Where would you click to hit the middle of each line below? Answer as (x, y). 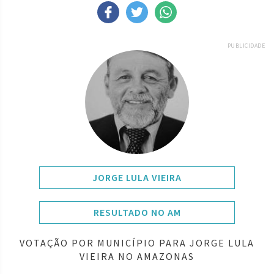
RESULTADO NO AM (137, 212)
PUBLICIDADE (246, 45)
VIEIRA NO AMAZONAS (137, 256)
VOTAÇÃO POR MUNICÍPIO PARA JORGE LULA (137, 243)
